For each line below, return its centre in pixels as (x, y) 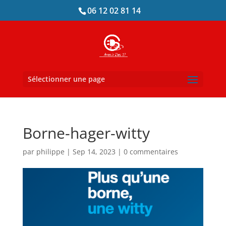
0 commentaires (151, 152)
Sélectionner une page (66, 79)
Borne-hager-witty (86, 133)
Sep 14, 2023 (94, 152)
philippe (50, 152)
